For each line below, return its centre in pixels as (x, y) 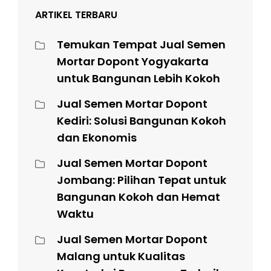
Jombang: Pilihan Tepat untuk (142, 180)
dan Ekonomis (97, 137)
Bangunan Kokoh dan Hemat (139, 197)
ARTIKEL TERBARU (76, 15)
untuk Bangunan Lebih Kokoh (139, 78)
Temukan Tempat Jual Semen (141, 44)
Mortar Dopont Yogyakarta (133, 61)
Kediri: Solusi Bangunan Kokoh (142, 120)
